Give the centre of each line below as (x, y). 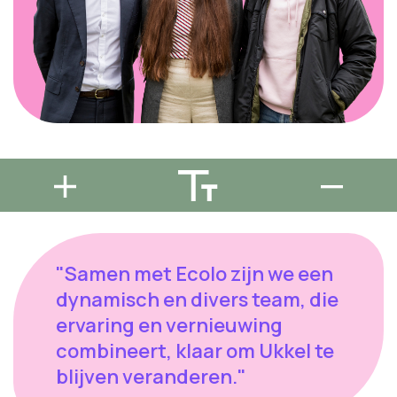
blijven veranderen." (151, 377)
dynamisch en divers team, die (197, 300)
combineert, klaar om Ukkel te (195, 351)
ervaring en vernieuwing (169, 326)
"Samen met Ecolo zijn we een (195, 274)
